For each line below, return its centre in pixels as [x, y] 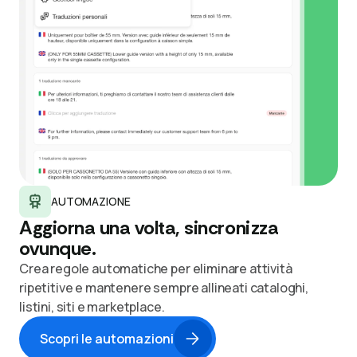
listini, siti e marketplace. [92, 306]
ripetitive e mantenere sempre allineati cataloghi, [164, 287]
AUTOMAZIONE [91, 201]
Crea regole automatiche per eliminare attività [156, 268]
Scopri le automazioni [106, 338]
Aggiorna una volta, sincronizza [149, 227]
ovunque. [58, 248]
